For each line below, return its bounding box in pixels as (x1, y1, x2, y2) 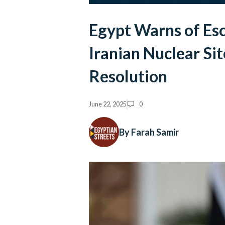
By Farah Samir (119, 126, 179, 138)
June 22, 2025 (89, 100, 127, 108)
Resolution (89, 66, 167, 86)
